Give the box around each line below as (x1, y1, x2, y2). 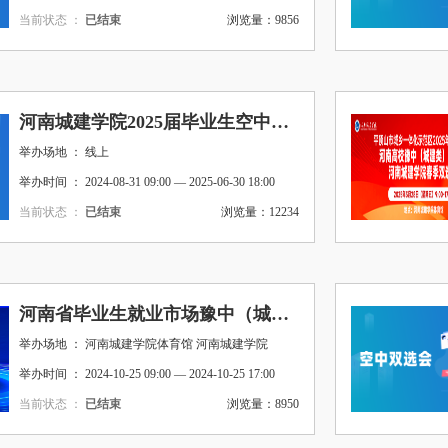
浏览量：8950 (227, 397, 299, 411)
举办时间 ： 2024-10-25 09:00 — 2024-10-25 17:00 (19, 367, 275, 381)
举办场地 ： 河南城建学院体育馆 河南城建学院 (19, 337, 268, 351)
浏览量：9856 (227, 13, 299, 27)
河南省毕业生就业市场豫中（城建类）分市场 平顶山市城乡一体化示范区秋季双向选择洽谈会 (271, 304, 289, 324)
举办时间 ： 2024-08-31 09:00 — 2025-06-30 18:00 (19, 175, 275, 189)
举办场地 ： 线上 (19, 145, 109, 159)
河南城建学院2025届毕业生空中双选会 (271, 112, 289, 132)
